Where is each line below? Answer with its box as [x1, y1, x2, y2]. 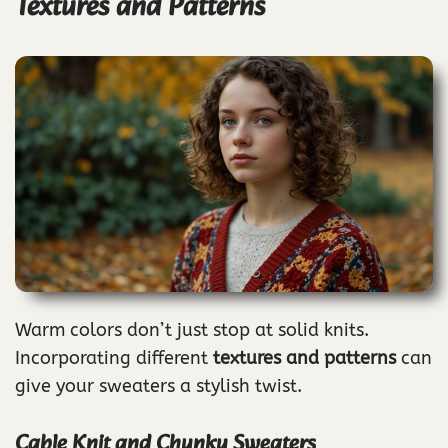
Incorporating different [15, 347, 213, 370]
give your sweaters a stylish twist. [15, 375, 302, 398]
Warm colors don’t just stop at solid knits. [15, 319, 369, 342]
